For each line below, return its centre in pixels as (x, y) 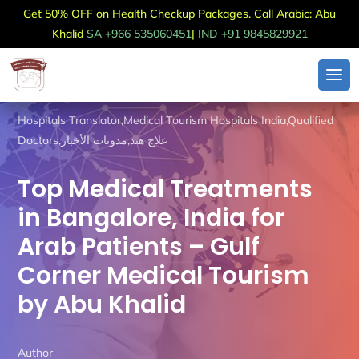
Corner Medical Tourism (164, 276)
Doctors (38, 140)
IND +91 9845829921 (252, 34)
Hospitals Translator (70, 120)
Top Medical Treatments (165, 189)
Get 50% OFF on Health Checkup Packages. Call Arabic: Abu (179, 14)
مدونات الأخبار (95, 140)
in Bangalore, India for (151, 218)
